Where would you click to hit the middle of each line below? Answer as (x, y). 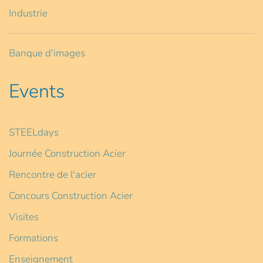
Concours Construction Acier (71, 196)
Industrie (28, 14)
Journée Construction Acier (67, 154)
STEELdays (34, 133)
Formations (33, 238)
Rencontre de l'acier (53, 175)
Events (37, 92)
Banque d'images (47, 53)
